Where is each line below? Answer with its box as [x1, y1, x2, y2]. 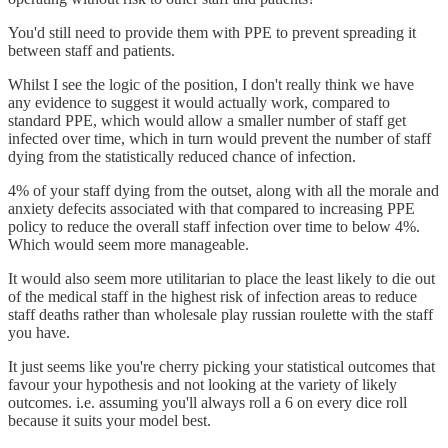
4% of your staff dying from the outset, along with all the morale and [8, 182, 439, 199]
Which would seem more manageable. [8, 236, 249, 253]
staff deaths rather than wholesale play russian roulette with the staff [8, 306, 433, 323]
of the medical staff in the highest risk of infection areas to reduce [8, 288, 417, 305]
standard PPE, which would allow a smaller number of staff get [8, 112, 406, 129]
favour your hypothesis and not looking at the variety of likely [8, 376, 397, 393]
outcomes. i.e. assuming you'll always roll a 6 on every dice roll [8, 394, 407, 411]
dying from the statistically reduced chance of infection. [8, 148, 356, 165]
